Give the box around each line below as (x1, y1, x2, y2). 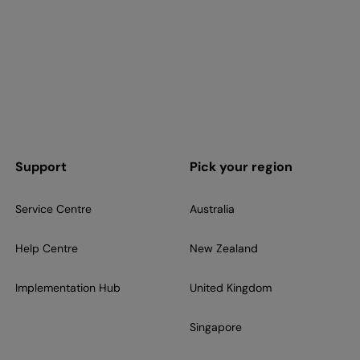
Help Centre (14, 241, 78, 256)
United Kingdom (189, 280, 272, 296)
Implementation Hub (14, 280, 121, 296)
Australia (189, 202, 235, 217)
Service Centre (14, 202, 92, 217)
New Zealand (189, 241, 258, 256)
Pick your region (189, 158, 292, 176)
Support (14, 158, 67, 176)
